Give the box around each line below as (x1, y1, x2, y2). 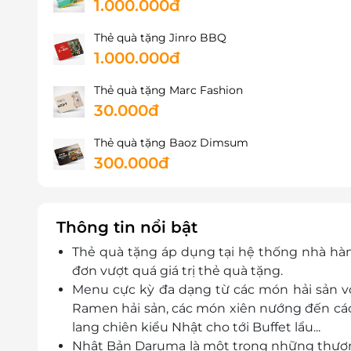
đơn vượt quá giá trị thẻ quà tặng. (72, 262, 283, 278)
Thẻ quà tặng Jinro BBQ (94, 30, 226, 45)
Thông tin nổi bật (56, 217, 197, 237)
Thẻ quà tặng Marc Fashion (94, 82, 243, 97)
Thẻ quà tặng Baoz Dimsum (94, 135, 248, 150)
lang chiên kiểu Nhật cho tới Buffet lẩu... (72, 319, 320, 335)
